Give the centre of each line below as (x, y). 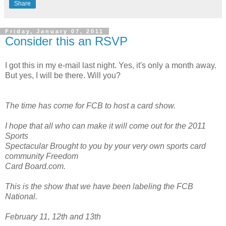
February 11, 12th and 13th (53, 216)
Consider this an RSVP (66, 41)
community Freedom (42, 156)
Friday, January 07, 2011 (54, 31)
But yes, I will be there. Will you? (63, 75)
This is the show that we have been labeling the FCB (99, 186)
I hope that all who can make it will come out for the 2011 (105, 126)
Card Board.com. (35, 166)
